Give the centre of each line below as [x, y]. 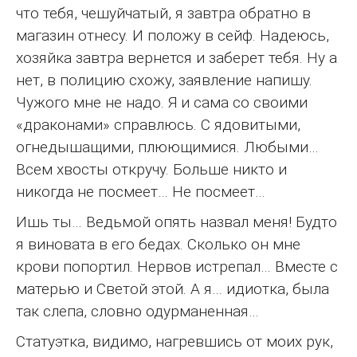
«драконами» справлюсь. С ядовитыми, [158, 124]
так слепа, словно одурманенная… [137, 311]
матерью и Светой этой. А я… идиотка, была [173, 288]
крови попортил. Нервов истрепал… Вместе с [177, 266]
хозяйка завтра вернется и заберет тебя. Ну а [177, 57]
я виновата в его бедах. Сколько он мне [158, 244]
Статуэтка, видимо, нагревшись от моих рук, [175, 341]
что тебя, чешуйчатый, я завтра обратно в [163, 13]
